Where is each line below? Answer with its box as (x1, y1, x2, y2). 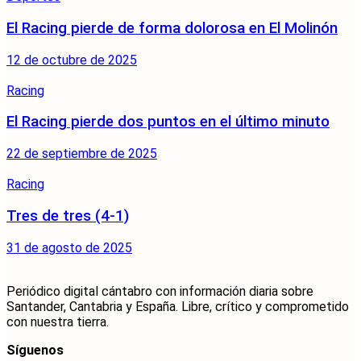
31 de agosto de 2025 (6, 239, 132, 255)
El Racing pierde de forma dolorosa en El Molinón (6, 19, 338, 37)
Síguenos (6, 342, 64, 358)
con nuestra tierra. (6, 313, 109, 330)
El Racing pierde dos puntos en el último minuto (6, 113, 330, 131)
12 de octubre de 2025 (6, 52, 137, 68)
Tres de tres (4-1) (6, 206, 129, 225)
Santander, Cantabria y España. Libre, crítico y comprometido (6, 298, 349, 314)
